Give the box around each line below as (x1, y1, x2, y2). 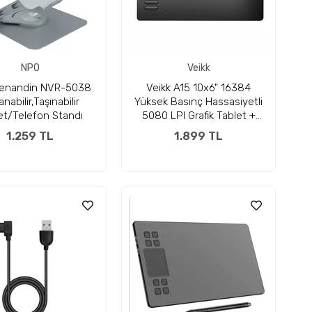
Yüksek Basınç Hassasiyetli (134, 95, 263, 108)
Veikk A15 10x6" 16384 (146, 81, 251, 94)
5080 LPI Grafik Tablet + (141, 109, 256, 122)
